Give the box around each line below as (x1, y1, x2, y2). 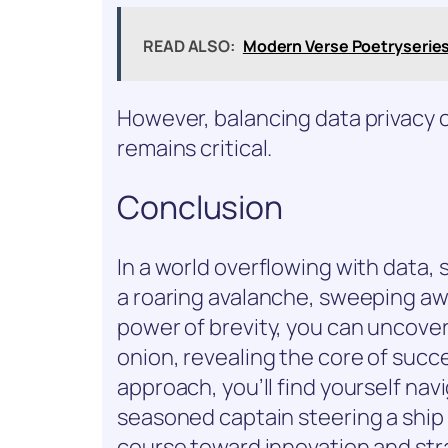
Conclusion (117, 185, 283, 230)
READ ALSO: (143, 34, 235, 57)
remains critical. (117, 132, 273, 163)
